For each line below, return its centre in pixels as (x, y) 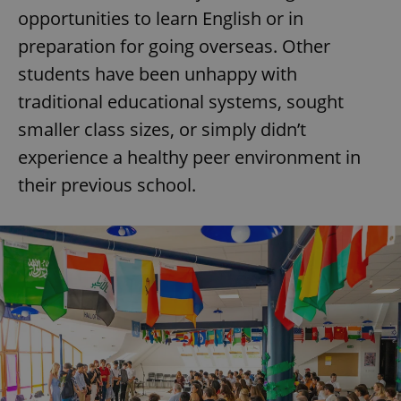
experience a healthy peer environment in (189, 158)
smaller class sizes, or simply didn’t (162, 130)
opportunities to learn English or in (161, 19)
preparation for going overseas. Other (174, 47)
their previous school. (107, 185)
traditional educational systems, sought (181, 102)
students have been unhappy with (158, 74)
